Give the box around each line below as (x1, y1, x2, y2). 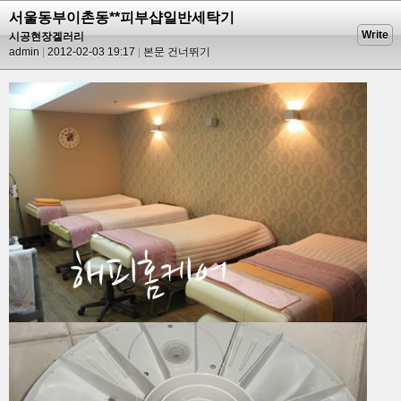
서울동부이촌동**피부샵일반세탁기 (9, 10, 235, 25)
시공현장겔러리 (9, 30, 84, 43)
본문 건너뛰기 (143, 46, 210, 58)
